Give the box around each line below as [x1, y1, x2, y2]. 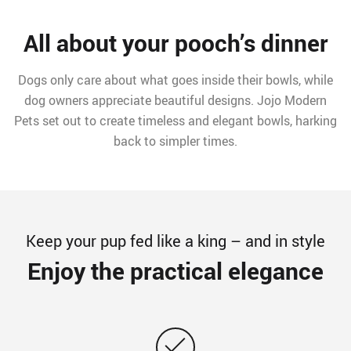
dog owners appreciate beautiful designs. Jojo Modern [24, 92, 327, 110]
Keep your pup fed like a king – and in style [26, 230, 325, 252]
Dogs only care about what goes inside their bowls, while [18, 71, 333, 89]
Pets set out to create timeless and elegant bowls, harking [14, 112, 337, 130]
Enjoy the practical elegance [27, 255, 324, 288]
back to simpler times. [114, 132, 237, 150]
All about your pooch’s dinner [23, 27, 328, 60]
